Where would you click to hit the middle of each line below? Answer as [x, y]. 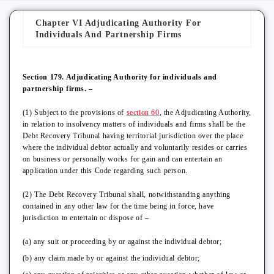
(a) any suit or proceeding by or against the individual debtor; [122, 242]
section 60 [143, 113]
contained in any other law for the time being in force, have [118, 206]
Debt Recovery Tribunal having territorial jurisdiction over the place [133, 136]
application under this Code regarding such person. [105, 171]
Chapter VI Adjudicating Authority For [118, 23]
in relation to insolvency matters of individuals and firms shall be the [134, 124]
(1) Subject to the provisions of [74, 113]
